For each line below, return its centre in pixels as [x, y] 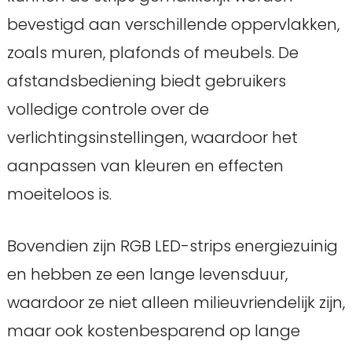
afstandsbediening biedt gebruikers [146, 81]
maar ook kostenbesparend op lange [153, 330]
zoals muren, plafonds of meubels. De [152, 52]
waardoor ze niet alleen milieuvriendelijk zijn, [176, 302]
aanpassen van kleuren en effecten [145, 165]
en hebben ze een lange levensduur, [147, 274]
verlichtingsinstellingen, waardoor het [152, 137]
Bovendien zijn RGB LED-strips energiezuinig [172, 246]
